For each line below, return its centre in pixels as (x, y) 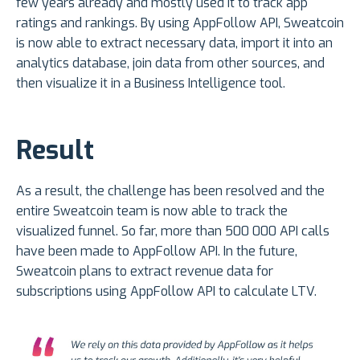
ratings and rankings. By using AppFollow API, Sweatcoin (180, 22)
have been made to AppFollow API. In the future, (157, 251)
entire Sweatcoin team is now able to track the (152, 211)
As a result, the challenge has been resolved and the (170, 190)
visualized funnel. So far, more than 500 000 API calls (173, 231)
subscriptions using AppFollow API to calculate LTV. (166, 291)
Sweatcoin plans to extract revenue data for (145, 271)
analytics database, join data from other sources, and (170, 63)
